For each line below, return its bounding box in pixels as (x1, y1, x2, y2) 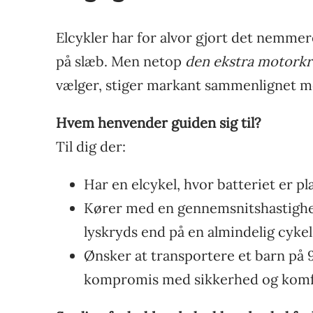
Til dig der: (56, 137, 126, 155)
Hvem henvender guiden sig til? (56, 113, 261, 131)
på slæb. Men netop (56, 52, 185, 70)
